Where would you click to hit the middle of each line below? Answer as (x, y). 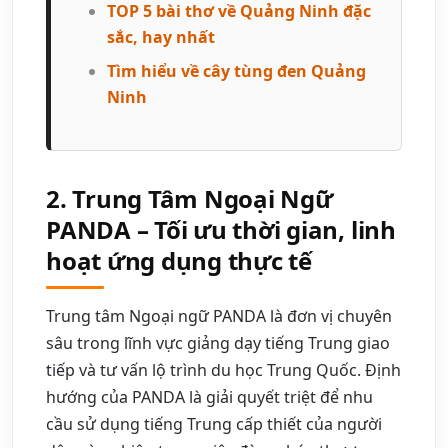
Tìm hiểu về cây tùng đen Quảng (236, 70)
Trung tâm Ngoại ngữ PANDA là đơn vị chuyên (219, 315)
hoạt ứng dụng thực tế (179, 260)
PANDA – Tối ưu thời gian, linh (221, 229)
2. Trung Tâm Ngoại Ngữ (189, 198)
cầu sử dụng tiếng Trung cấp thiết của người (214, 423)
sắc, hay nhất (161, 36)
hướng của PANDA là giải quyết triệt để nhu (209, 396)
